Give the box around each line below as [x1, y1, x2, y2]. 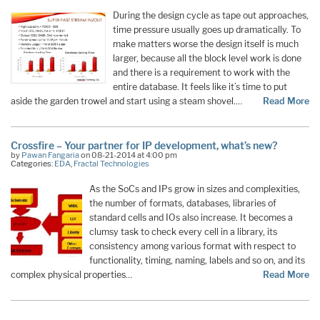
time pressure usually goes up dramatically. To [112, 24, 301, 36]
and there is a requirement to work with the [112, 67, 290, 79]
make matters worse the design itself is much [112, 39, 299, 50]
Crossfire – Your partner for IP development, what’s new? [11, 139, 277, 151]
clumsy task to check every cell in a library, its [89, 226, 277, 237]
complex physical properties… [11, 269, 132, 280]
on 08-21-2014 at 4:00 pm [79, 149, 177, 160]
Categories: [11, 158, 54, 169]
